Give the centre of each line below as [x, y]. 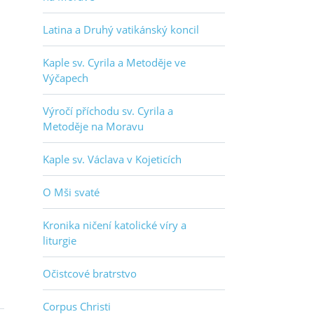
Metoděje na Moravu [93, 126]
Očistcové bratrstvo [90, 273]
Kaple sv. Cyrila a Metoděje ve [114, 62]
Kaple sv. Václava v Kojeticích [112, 159]
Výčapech [66, 78]
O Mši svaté [71, 192]
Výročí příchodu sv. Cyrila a [108, 111]
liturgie [60, 240]
